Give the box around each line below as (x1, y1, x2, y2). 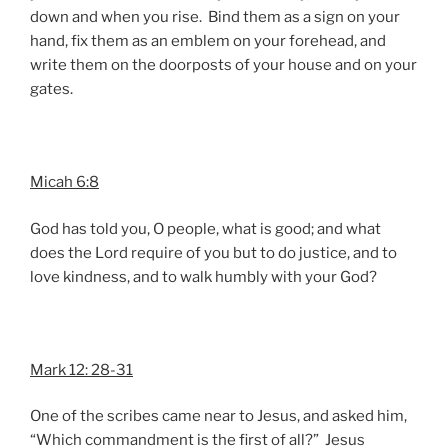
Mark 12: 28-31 (30, 360, 133, 379)
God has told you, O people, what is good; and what (30, 219, 381, 238)
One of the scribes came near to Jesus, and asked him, (30, 407, 407, 426)
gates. (30, 80, 73, 99)
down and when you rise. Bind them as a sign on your (30, 8, 400, 27)
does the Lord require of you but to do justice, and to (30, 243, 397, 262)
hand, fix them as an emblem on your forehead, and (30, 32, 386, 51)
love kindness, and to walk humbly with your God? (30, 267, 377, 286)
